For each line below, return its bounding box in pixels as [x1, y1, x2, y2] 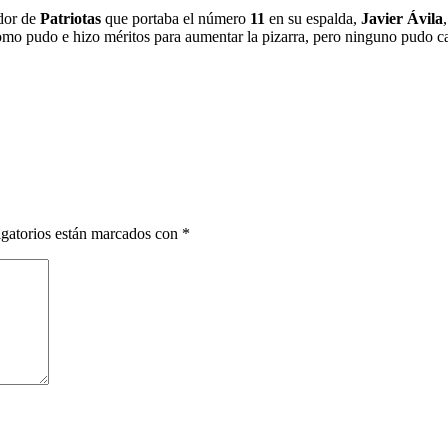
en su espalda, [265, 9, 361, 27]
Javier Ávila [361, 9, 443, 27]
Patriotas [40, 9, 101, 27]
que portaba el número [101, 9, 250, 27]
